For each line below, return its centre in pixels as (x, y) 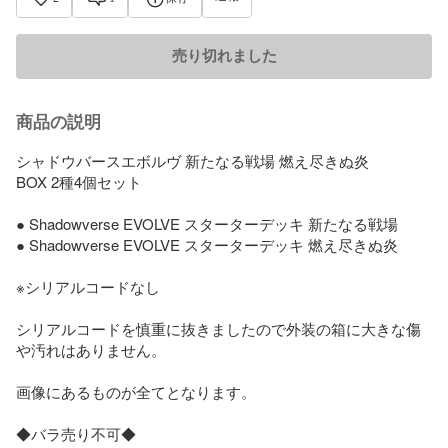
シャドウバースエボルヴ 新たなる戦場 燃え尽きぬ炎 (194, 160)
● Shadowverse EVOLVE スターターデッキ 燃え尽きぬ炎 (209, 244)
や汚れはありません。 (91, 349)
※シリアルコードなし (88, 286)
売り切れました (224, 55)
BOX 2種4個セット (81, 181)
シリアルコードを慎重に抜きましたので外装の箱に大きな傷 (218, 328)
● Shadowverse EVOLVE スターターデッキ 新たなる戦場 (207, 223)
